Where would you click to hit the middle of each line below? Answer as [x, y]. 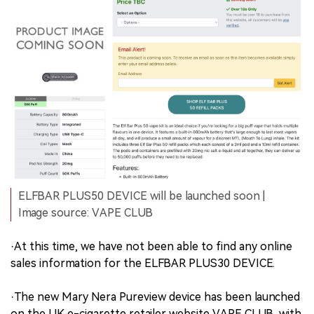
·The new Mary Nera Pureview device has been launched [155, 297]
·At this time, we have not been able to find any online [151, 247]
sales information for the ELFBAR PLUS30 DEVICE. [143, 264]
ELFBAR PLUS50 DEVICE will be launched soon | [142, 196]
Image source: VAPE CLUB [86, 213]
